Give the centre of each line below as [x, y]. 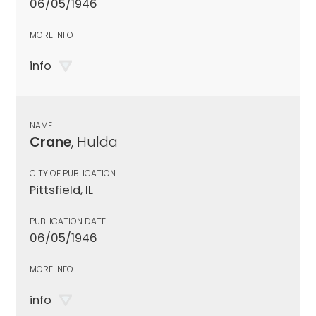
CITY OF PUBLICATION [73, 173]
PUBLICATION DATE [68, 221]
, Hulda [95, 142]
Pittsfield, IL [61, 190]
